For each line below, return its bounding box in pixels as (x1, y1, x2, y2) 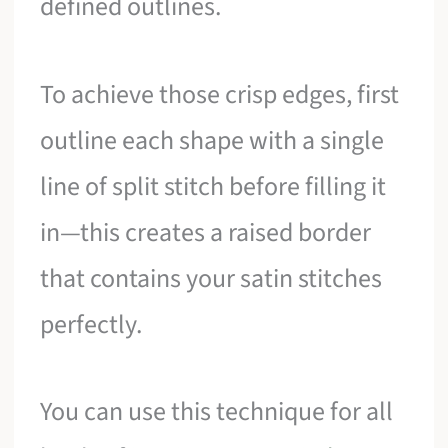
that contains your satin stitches (40, 259, 383, 297)
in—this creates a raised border (40, 213, 372, 251)
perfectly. (40, 305, 143, 343)
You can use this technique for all (40, 393, 394, 431)
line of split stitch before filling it (40, 167, 387, 205)
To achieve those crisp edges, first (40, 75, 400, 113)
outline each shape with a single (40, 121, 385, 159)
